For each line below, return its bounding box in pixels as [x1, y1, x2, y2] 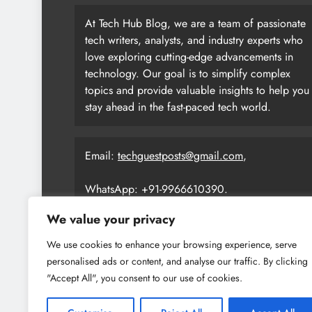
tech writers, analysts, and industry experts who [85, 31, 303, 48]
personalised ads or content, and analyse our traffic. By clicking [47, 254, 308, 268]
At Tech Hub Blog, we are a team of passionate [85, 15, 306, 31]
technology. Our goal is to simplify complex [85, 65, 290, 81]
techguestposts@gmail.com [118, 147, 243, 164]
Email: [85, 147, 118, 164]
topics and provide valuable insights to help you [85, 81, 309, 98]
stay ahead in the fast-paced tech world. [85, 98, 271, 115]
